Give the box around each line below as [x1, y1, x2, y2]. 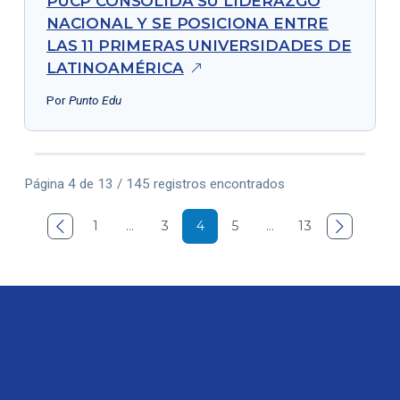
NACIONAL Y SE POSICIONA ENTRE [46, 13, 329, 32]
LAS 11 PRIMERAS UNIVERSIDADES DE [46, 36, 352, 54]
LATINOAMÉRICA [46, 58, 184, 77]
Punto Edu [68, 93, 121, 108]
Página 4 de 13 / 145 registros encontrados [24, 175, 286, 192]
